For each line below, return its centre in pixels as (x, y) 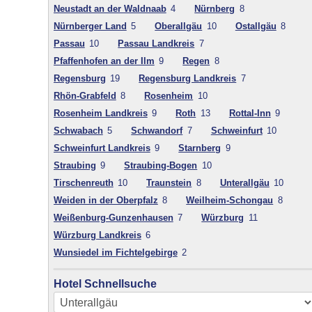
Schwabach (78, 131)
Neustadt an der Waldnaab (110, 9)
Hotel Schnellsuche (105, 284)
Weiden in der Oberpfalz (106, 201)
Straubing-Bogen (161, 166)
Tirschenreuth (83, 183)
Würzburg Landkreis (97, 235)
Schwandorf (157, 131)
